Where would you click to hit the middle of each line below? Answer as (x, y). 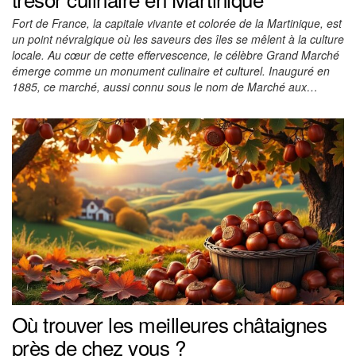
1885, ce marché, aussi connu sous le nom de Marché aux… (165, 87)
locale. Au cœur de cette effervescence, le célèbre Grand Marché (176, 55)
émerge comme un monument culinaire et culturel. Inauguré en (171, 71)
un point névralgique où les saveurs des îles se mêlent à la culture (178, 39)
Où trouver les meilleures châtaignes (170, 324)
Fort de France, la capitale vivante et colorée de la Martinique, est (177, 23)
